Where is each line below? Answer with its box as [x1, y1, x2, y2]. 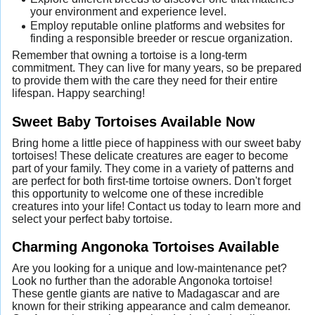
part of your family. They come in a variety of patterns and [12, 162, 294, 174]
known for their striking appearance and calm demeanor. [12, 300, 290, 312]
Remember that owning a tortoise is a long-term [12, 49, 247, 62]
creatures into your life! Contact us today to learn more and [12, 200, 301, 212]
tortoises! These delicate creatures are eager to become [12, 149, 288, 162]
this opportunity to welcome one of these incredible [12, 187, 264, 200]
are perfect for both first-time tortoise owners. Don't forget [12, 174, 291, 187]
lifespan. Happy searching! [12, 87, 145, 100]
